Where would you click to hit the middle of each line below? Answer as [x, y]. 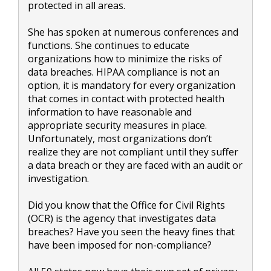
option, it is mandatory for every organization [132, 85]
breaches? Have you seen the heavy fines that [131, 231]
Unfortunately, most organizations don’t [120, 138]
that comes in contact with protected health [126, 98]
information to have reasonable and [110, 112]
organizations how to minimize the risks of [125, 58]
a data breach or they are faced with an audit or [135, 165]
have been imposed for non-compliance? [120, 245]
